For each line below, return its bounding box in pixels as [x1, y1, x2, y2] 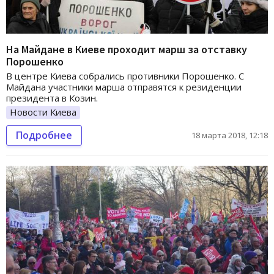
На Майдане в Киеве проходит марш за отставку [6, 42, 247, 57]
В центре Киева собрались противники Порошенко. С [6, 70, 244, 83]
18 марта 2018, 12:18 [191, 130, 268, 141]
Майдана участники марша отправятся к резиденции [6, 81, 242, 94]
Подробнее [16, 128, 72, 143]
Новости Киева [10, 106, 76, 119]
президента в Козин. [6, 92, 98, 105]
